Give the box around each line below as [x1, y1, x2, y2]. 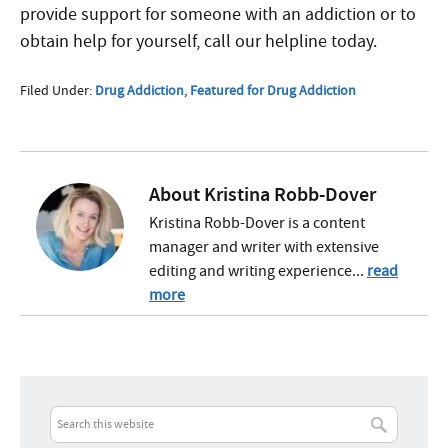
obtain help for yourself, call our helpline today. [20, 30, 377, 53]
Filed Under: [20, 81, 95, 99]
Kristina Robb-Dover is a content [149, 213, 365, 233]
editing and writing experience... [149, 261, 367, 281]
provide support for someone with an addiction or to [20, 3, 416, 26]
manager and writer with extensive [149, 237, 379, 257]
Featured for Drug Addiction [190, 81, 356, 99]
